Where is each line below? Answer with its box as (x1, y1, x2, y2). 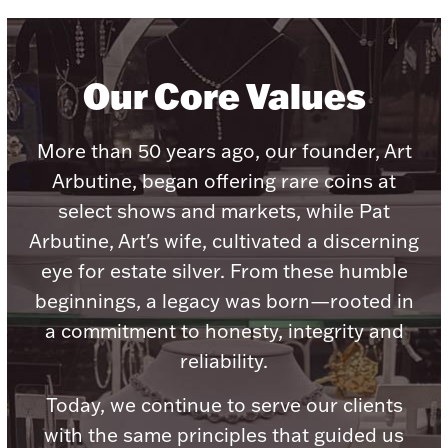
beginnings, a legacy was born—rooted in (34, 289, 414, 314)
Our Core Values (82, 72, 366, 118)
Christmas (185, 360, 263, 383)
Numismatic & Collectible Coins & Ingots (67, 129, 381, 152)
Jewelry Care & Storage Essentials (91, 364, 357, 387)
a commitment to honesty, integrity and (44, 319, 404, 344)
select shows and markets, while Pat (58, 199, 390, 224)
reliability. (180, 349, 268, 374)
